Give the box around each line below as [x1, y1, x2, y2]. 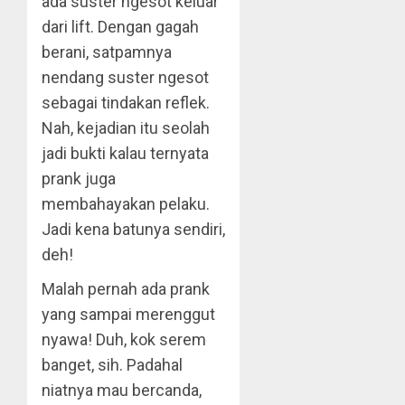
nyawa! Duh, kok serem [42, 330, 206, 349]
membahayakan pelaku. [42, 194, 210, 213]
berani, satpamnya [42, 42, 172, 61]
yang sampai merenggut [42, 305, 215, 324]
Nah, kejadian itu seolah [42, 118, 210, 137]
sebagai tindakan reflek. [42, 93, 210, 112]
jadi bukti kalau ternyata [42, 144, 209, 163]
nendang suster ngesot [42, 68, 209, 87]
